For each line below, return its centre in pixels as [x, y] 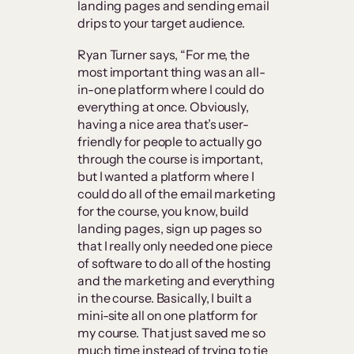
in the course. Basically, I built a [165, 298]
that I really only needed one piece [175, 246]
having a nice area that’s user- [163, 124]
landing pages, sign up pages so [169, 229]
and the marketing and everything [176, 281]
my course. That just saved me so [171, 333]
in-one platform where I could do [171, 90]
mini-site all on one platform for [168, 316]
